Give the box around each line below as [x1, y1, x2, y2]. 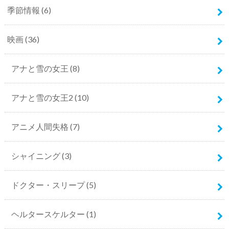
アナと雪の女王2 [11, 93, 75, 103]
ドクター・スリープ [11, 180, 86, 190]
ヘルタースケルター [11, 209, 86, 219]
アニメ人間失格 [11, 122, 70, 132]
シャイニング [11, 151, 62, 161]
